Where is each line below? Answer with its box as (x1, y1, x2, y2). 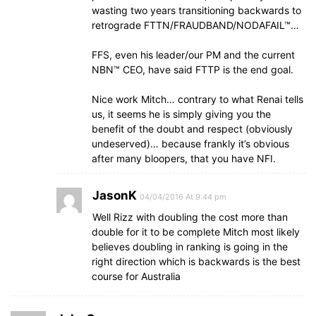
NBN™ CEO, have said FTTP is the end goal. (92, 63, 293, 75)
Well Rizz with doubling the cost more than (92, 211, 288, 223)
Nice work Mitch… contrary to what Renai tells (92, 93, 303, 105)
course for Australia (92, 270, 181, 282)
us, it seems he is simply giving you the (92, 108, 271, 120)
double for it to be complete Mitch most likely (92, 226, 300, 238)
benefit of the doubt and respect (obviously (92, 123, 293, 135)
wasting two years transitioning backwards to (92, 4, 301, 16)
